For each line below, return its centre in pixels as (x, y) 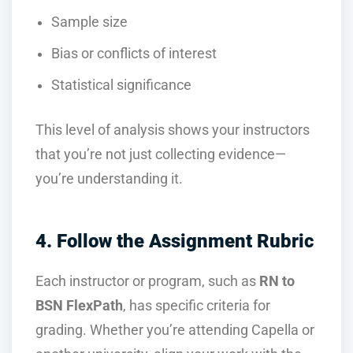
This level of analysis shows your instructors (173, 130)
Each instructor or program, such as (147, 281)
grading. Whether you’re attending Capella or (175, 330)
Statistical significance (121, 85)
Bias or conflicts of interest (134, 54)
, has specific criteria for (197, 305)
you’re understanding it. (109, 179)
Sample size (89, 22)
